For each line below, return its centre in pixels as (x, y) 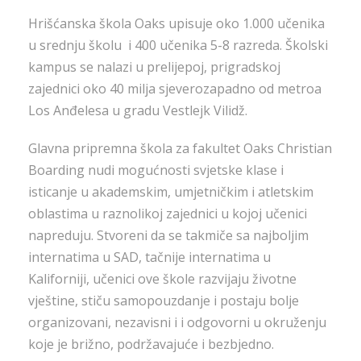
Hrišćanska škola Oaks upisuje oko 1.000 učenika (176, 23)
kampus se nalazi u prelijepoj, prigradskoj (154, 66)
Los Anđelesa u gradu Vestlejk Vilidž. (138, 110)
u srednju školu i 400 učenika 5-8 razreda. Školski (178, 45)
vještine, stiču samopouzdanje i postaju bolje (164, 300)
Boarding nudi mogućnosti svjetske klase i (156, 170)
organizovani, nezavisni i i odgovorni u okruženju (177, 322)
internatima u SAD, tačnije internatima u (149, 257)
